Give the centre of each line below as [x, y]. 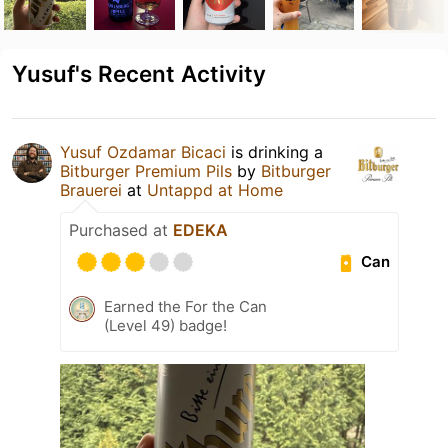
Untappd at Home [215, 189]
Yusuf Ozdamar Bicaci [143, 151]
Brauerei [91, 189]
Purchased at [121, 229]
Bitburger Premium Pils [146, 170]
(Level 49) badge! [165, 325]
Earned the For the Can [185, 306]
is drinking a [274, 151]
